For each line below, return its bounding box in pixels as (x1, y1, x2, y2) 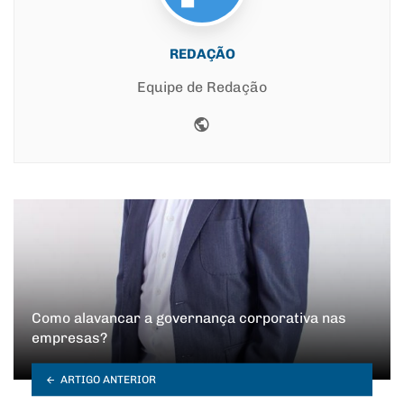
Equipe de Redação (137, 78, 267, 96)
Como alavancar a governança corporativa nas (32, 308, 346, 326)
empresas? (32, 328, 107, 346)
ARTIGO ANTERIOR (60, 372, 156, 386)
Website (210, 111, 279, 133)
